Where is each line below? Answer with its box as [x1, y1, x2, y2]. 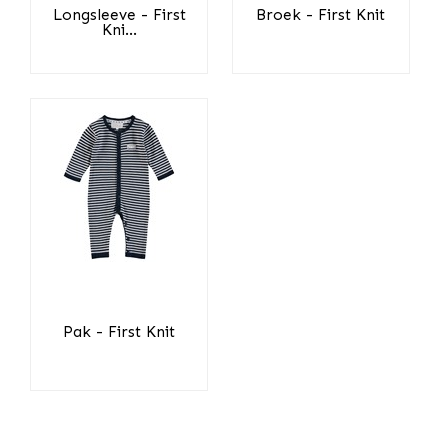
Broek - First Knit [256, 6, 386, 25]
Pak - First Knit [63, 323, 176, 342]
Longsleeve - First [52, 6, 186, 25]
